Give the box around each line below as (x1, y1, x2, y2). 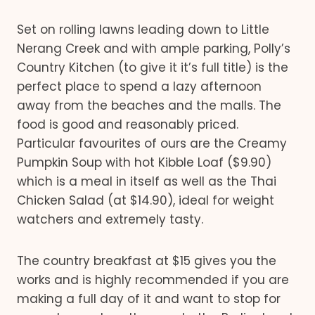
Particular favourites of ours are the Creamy (17, 135, 287, 152)
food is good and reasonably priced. (17, 116, 238, 133)
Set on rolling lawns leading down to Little (17, 21, 269, 38)
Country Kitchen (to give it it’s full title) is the (17, 59, 288, 76)
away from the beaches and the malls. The (17, 97, 281, 114)
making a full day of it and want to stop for (17, 290, 281, 307)
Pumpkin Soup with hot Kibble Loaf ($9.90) (17, 154, 271, 171)
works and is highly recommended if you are (17, 271, 289, 288)
